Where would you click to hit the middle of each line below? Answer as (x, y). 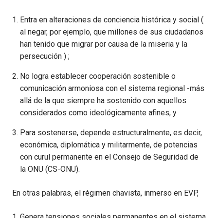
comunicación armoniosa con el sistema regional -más (112, 89)
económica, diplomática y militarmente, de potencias (109, 145)
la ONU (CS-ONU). (50, 169)
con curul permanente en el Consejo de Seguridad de (109, 157)
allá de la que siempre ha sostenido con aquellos (103, 101)
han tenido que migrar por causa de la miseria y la (104, 44)
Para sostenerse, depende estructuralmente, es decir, (111, 133)
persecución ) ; (45, 56)
